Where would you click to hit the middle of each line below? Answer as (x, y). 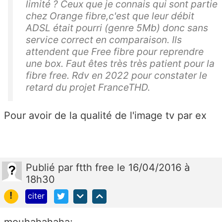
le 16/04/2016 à (153, 168)
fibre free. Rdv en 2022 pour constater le (116, 76)
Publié (42, 168)
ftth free (96, 168)
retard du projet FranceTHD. (88, 87)
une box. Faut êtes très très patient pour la (120, 64)
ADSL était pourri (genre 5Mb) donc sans (117, 28)
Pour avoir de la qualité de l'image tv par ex (105, 116)
